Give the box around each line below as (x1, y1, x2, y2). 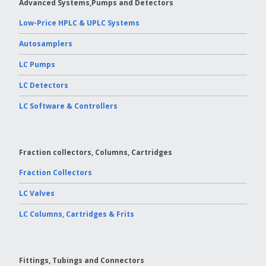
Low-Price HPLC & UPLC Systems (19, 17, 140, 28)
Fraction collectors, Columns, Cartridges (19, 147, 172, 157)
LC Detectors (19, 80, 68, 90)
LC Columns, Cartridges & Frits (19, 208, 134, 219)
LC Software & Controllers (19, 100, 118, 111)
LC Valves (19, 188, 55, 198)
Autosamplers (19, 38, 72, 49)
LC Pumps (19, 59, 55, 69)
